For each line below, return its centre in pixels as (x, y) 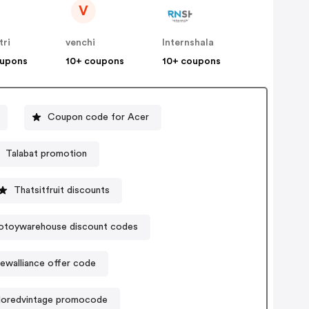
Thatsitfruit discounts (61, 190)
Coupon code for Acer (98, 117)
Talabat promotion (46, 153)
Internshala (188, 43)
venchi (81, 43)
